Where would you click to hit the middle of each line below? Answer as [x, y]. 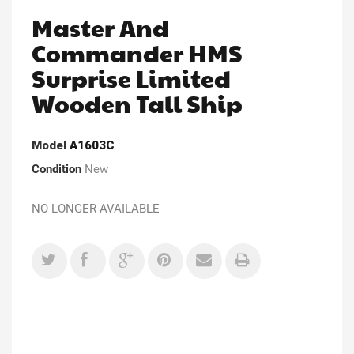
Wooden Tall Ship [137, 103]
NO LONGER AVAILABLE [96, 208]
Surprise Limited [131, 77]
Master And [100, 27]
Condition [56, 169]
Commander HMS [137, 52]
